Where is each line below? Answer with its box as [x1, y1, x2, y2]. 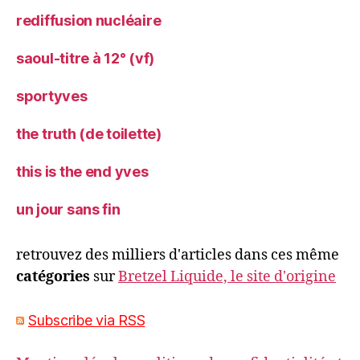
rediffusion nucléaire [16, 12, 162, 30]
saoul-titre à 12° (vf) [16, 50, 155, 67]
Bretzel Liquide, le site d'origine [118, 268, 336, 287]
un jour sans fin [16, 201, 121, 219]
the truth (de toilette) [16, 125, 162, 143]
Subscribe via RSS [28, 312, 145, 329]
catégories [16, 268, 90, 287]
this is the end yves [16, 163, 149, 181]
